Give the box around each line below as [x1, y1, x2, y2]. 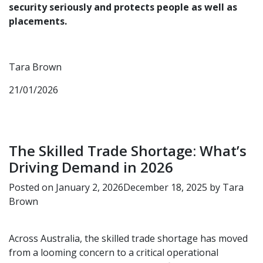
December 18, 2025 [123, 181, 207, 194]
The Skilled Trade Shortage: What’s [9, 141, 247, 160]
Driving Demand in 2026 [9, 157, 173, 177]
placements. [9, 15, 67, 28]
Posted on [9, 181, 56, 194]
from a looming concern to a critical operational [9, 246, 218, 259]
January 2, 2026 [56, 181, 123, 194]
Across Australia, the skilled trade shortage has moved [9, 232, 248, 245]
